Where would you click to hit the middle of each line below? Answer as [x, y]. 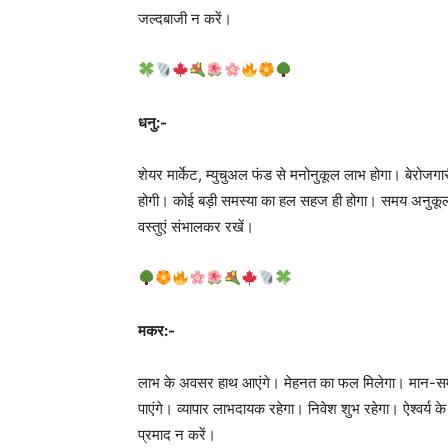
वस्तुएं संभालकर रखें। [196, 226]
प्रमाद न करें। [177, 434]
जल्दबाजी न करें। [185, 18]
